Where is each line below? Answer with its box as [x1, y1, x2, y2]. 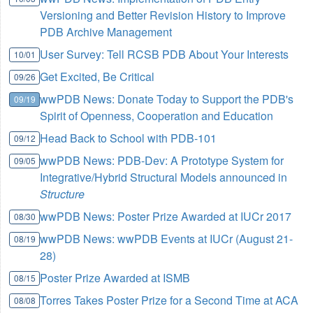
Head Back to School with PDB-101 [40, 129, 217, 146]
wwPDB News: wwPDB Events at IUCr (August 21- [40, 230, 293, 247]
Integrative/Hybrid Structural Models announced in [40, 168, 288, 185]
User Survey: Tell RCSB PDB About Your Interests [40, 45, 289, 62]
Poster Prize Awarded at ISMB [40, 269, 191, 286]
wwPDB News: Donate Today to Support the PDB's [40, 90, 294, 107]
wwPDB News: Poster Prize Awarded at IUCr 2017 [40, 208, 292, 224]
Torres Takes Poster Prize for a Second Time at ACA [40, 291, 299, 308]
